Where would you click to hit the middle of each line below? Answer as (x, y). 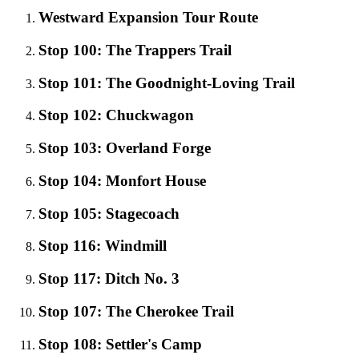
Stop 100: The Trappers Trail (135, 50)
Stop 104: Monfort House (122, 180)
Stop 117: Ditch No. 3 (109, 279)
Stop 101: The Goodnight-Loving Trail (167, 83)
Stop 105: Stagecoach (109, 213)
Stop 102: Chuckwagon (116, 115)
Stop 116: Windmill (103, 246)
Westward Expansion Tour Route (148, 18)
